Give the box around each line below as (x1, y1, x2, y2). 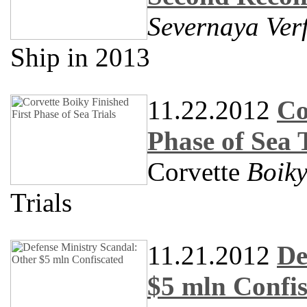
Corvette (147, 157, 247, 186)
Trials (10, 188, 72, 217)
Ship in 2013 (10, 42, 150, 72)
